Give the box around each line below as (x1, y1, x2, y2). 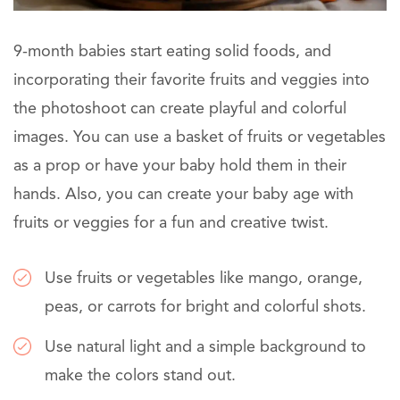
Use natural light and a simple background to (45, 338, 366, 355)
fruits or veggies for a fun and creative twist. (13, 214, 329, 231)
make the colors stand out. (45, 367, 236, 384)
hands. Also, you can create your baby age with (13, 186, 354, 203)
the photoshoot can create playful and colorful (13, 100, 346, 117)
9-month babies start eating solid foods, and (13, 43, 331, 60)
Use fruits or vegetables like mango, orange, (45, 270, 362, 287)
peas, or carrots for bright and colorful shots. (45, 298, 366, 315)
